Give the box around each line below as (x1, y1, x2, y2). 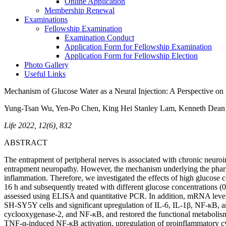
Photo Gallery (24, 61, 69, 69)
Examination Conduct (65, 33, 134, 42)
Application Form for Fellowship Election (65, 51, 198, 60)
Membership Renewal (44, 6, 115, 15)
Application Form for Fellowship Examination (65, 42, 212, 51)
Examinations (24, 15, 68, 24)
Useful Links (24, 70, 66, 78)
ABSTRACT (4, 138, 47, 147)
